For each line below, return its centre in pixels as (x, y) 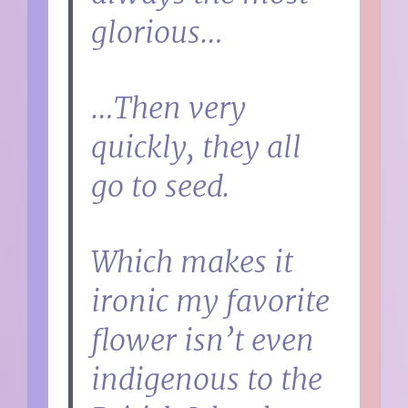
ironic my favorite (211, 301)
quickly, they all (197, 147)
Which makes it (193, 262)
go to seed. (161, 186)
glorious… (158, 32)
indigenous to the (207, 379)
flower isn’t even (203, 340)
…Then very (169, 108)
